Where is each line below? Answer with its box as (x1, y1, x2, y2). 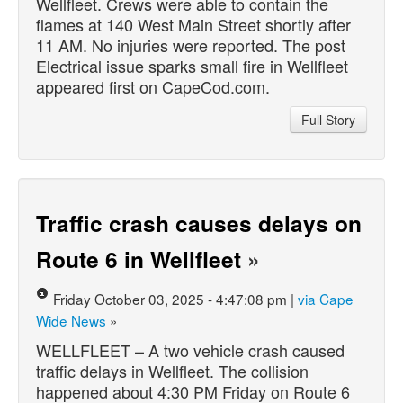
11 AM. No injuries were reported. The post (36, 32, 345, 57)
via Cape (298, 288, 354, 309)
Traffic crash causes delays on (36, 206, 362, 239)
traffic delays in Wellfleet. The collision (36, 358, 309, 382)
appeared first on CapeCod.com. (36, 74, 270, 98)
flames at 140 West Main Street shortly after (36, 12, 351, 36)
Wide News (36, 309, 106, 330)
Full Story (301, 110, 355, 129)
